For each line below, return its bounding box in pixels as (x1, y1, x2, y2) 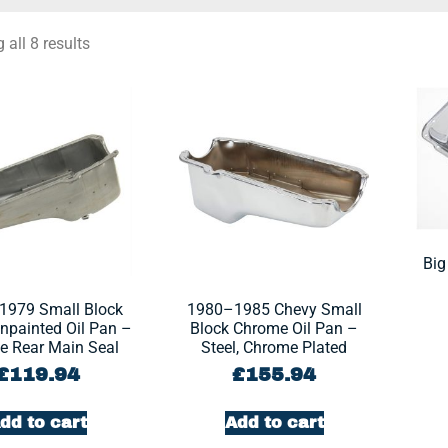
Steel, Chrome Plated (201, 338, 348, 357)
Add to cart (224, 413, 324, 431)
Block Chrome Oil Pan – (190, 319, 359, 338)
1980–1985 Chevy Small (186, 300, 362, 319)
